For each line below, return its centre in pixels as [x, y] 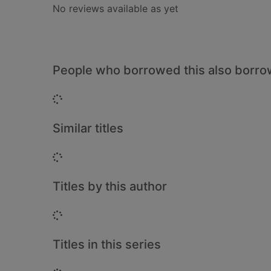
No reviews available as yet [116, 8]
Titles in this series [107, 244]
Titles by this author [110, 186]
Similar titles [88, 128]
